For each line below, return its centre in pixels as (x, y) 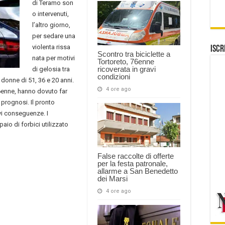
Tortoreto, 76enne (126, 61)
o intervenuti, (50, 14)
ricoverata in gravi (127, 69)
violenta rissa (51, 47)
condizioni (114, 76)
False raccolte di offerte (136, 156)
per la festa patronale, (133, 163)
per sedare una (54, 36)
